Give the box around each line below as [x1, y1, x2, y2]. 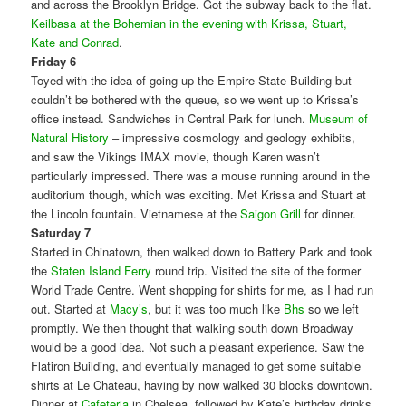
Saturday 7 [31, 223, 92, 241]
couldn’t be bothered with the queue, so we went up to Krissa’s [31, 90, 360, 108]
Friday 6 [31, 52, 77, 70]
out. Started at [31, 299, 111, 317]
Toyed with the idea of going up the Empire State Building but [31, 71, 353, 89]
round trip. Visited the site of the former [151, 261, 362, 279]
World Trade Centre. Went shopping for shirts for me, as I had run [31, 280, 374, 298]
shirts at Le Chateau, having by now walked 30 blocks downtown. [31, 375, 373, 393]
